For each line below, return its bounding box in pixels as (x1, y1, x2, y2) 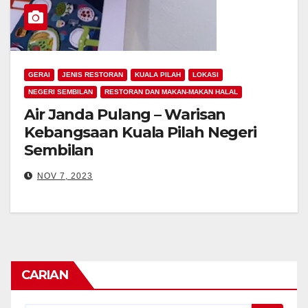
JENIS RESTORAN (62, 71, 123, 78)
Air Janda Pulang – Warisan (24, 105, 226, 124)
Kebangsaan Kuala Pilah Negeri (24, 123, 257, 142)
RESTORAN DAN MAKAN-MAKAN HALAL (104, 88, 238, 96)
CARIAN (21, 267, 68, 283)
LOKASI (192, 71, 219, 78)
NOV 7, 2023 (37, 171, 93, 181)
